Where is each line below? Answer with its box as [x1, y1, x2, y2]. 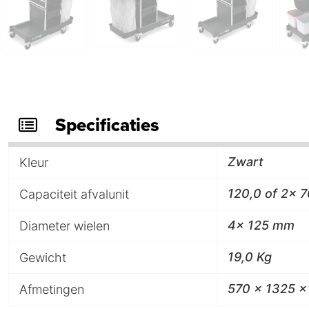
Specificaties [55, 111, 159, 138]
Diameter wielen [19, 218, 110, 233]
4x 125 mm [228, 217, 295, 232]
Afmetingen [19, 281, 84, 297]
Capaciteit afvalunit [19, 186, 129, 201]
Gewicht [19, 250, 66, 265]
